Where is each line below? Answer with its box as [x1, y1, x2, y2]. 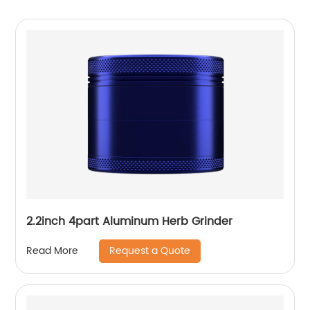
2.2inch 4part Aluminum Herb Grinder [26, 212, 233, 230]
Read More [26, 243, 79, 259]
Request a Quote [109, 242, 191, 259]
